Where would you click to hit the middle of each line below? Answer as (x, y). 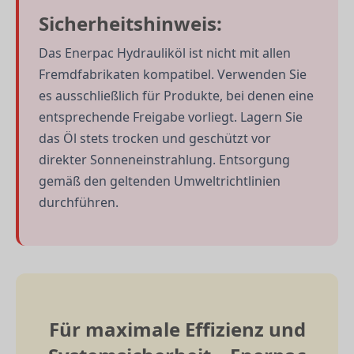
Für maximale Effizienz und (177, 329)
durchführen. (79, 203)
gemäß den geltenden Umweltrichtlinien (160, 181)
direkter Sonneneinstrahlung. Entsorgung (164, 160)
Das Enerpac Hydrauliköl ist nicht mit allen (165, 53)
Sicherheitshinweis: (130, 24)
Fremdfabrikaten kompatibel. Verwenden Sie (173, 75)
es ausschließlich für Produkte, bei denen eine (176, 96)
